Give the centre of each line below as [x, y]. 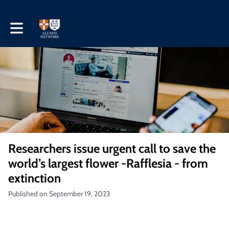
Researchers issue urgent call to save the [112, 148]
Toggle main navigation [45, 24]
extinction [35, 178]
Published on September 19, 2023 [59, 194]
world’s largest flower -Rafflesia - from [108, 163]
